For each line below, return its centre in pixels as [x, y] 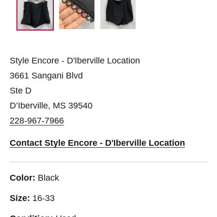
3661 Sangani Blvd [46, 75]
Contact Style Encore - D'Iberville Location [97, 143]
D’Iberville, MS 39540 [51, 105]
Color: [23, 178]
